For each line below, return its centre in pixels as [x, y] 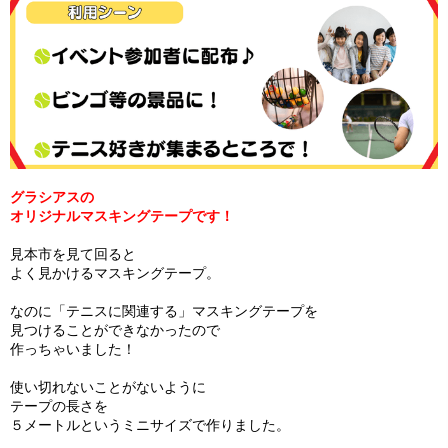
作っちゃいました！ [73, 349]
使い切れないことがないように [108, 387]
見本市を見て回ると [73, 254]
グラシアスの [52, 197]
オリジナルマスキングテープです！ [122, 216]
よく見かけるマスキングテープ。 [115, 273]
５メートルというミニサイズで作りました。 [150, 425]
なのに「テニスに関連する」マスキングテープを [164, 311]
